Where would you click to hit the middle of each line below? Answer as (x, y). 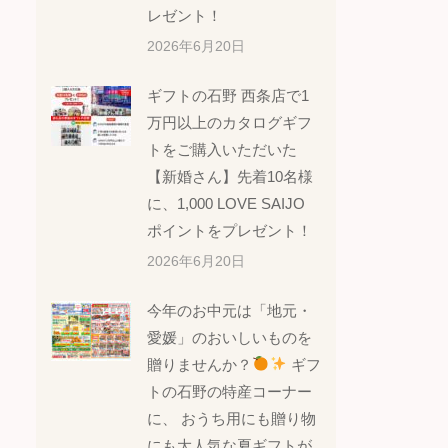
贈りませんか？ (200, 364)
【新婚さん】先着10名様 (230, 176)
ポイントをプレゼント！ (230, 230)
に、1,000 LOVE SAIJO (226, 203)
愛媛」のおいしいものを (230, 337)
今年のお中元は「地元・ (230, 310)
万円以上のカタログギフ (230, 122)
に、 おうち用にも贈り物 (232, 418)
